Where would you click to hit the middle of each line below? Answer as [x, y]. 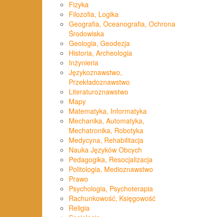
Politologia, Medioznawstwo [111, 169]
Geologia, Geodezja [99, 43]
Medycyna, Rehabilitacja [106, 140]
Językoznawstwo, [95, 72]
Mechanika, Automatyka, [107, 121]
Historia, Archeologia [101, 53]
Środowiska [86, 34]
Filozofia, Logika [94, 14]
